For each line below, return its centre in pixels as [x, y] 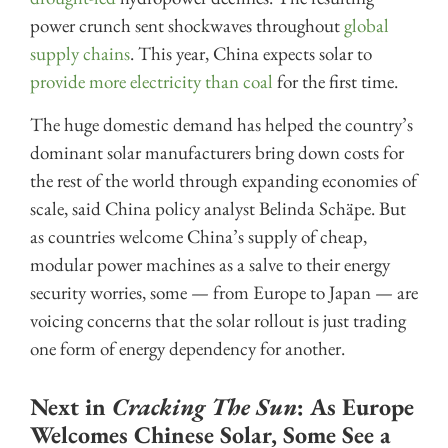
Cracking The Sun [204, 406]
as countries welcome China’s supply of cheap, [198, 236]
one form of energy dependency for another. [189, 348]
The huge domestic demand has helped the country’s [221, 124]
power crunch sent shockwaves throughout [187, 26]
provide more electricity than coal [151, 82]
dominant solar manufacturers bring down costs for [217, 152]
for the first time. [335, 82]
